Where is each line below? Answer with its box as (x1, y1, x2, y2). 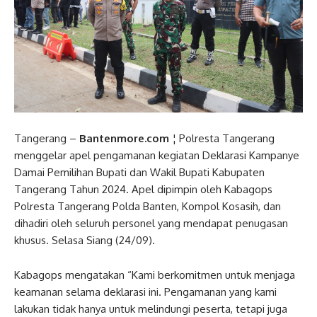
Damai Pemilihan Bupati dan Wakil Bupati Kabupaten (14, 165, 265, 179)
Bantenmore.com (79, 131, 169, 145)
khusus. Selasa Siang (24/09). (14, 233, 155, 247)
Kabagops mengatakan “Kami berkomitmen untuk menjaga (14, 267, 295, 282)
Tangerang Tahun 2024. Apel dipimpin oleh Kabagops (14, 182, 272, 196)
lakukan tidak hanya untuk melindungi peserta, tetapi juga (14, 301, 287, 316)
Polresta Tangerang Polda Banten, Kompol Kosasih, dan (14, 199, 281, 213)
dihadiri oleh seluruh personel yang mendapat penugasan (14, 216, 288, 230)
